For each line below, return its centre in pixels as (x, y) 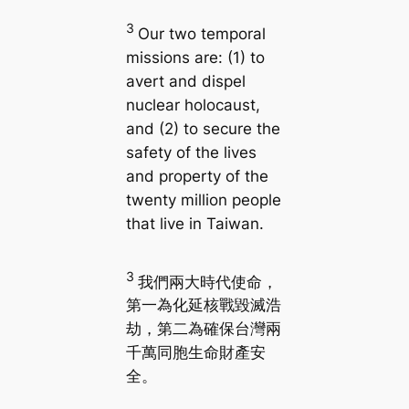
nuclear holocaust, (193, 105)
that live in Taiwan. (194, 224)
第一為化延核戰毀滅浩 (203, 305)
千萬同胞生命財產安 (195, 353)
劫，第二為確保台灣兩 (203, 329)
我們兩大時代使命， (207, 282)
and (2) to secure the (203, 129)
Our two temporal (201, 34)
